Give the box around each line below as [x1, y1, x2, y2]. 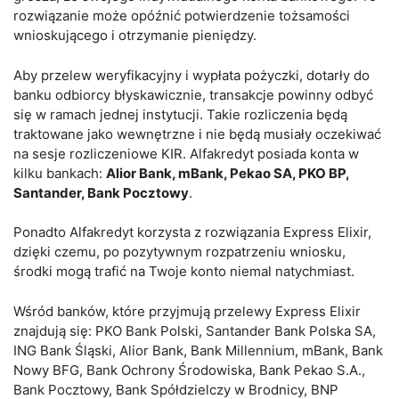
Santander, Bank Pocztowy [13, 183, 189, 201]
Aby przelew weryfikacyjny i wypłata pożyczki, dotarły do [13, 66, 370, 84]
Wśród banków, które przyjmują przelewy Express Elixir [13, 302, 361, 320]
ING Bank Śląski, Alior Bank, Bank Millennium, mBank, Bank [13, 341, 383, 359]
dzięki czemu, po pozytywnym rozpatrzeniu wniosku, [13, 243, 346, 260]
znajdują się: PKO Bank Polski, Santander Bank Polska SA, [13, 322, 376, 339]
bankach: [46, 164, 106, 182]
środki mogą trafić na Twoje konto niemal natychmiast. [13, 263, 354, 280]
